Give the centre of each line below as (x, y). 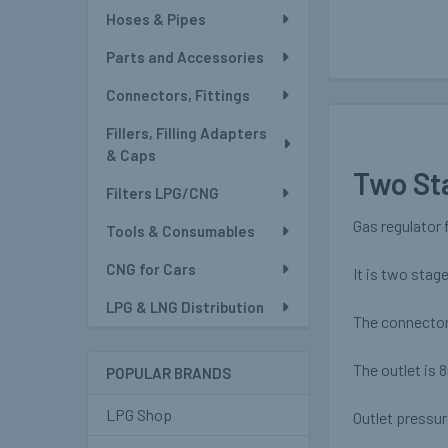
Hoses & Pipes (156, 19)
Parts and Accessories (185, 57)
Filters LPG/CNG (162, 193)
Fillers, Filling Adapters (186, 133)
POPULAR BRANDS (168, 373)
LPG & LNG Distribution (185, 307)
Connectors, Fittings (178, 95)
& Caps (131, 155)
